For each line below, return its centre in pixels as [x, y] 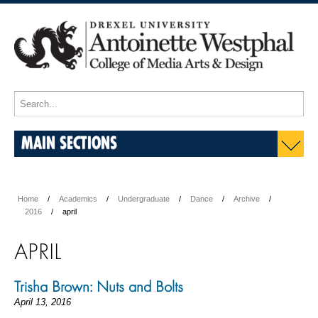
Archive [247, 199]
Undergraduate [144, 199]
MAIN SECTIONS [69, 142]
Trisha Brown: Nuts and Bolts [99, 286]
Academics [78, 199]
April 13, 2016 [43, 302]
